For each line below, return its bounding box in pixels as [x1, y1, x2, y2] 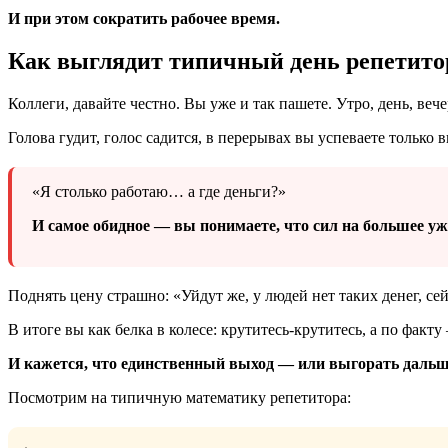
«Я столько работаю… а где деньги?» [32, 182, 286, 200]
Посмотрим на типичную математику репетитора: [8, 388, 351, 406]
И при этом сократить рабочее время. [8, 9, 280, 27]
